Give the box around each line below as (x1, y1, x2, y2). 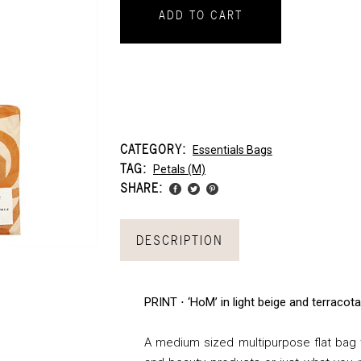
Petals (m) (153, 163, 205, 176)
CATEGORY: (120, 142, 190, 156)
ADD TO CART (159, 8, 243, 22)
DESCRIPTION (136, 232, 223, 247)
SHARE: (120, 180, 163, 195)
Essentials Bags (193, 143, 272, 156)
